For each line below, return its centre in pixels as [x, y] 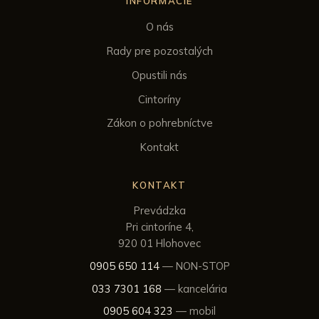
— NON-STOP [194, 266]
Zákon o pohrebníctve [159, 123]
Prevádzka [159, 211]
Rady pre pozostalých [159, 51]
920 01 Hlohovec [159, 244]
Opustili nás [159, 75]
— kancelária [194, 288]
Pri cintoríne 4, [159, 227]
